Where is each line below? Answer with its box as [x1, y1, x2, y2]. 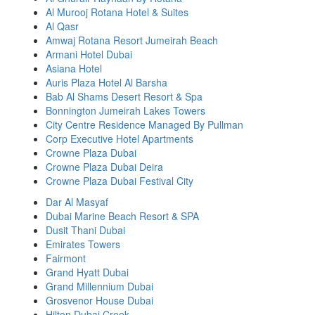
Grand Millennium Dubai [46, 279, 153, 293]
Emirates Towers [46, 237, 120, 251]
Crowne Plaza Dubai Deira [46, 160, 163, 174]
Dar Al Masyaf [46, 195, 108, 209]
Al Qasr [46, 19, 79, 33]
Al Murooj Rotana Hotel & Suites [46, 5, 188, 19]
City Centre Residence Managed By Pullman [46, 117, 243, 131]
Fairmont [46, 251, 86, 265]
